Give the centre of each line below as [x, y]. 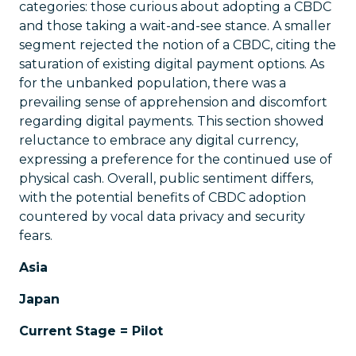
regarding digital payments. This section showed [172, 121]
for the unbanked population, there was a [153, 83]
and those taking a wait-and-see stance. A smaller [175, 26]
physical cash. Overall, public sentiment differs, [166, 178]
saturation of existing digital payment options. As [172, 64]
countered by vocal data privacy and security [162, 217]
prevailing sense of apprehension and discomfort [173, 102]
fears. [36, 236]
